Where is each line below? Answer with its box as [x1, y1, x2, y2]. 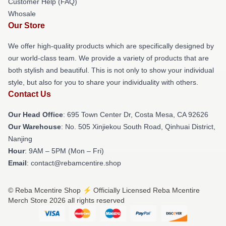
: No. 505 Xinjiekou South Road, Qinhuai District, [61, 122, 215, 131]
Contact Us [8, 89, 51, 98]
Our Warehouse [8, 122, 61, 131]
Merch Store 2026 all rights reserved [8, 196, 125, 204]
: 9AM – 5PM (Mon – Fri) [25, 146, 104, 155]
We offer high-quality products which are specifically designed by [8, 41, 214, 50]
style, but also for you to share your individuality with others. [8, 78, 198, 86]
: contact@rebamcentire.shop [27, 158, 121, 167]
